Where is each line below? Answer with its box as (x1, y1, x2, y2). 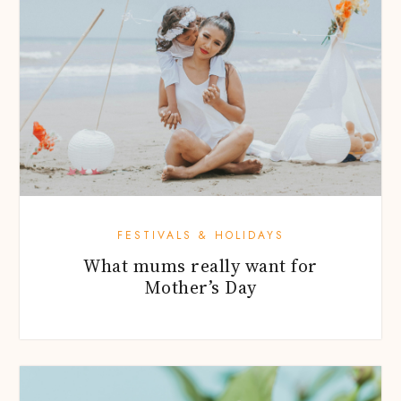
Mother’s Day (143, 274, 257, 300)
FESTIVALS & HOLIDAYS (116, 226, 285, 243)
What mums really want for (83, 252, 318, 278)
